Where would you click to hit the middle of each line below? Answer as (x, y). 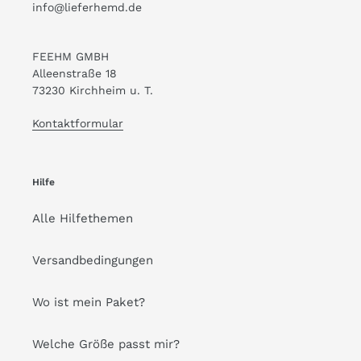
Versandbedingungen (93, 261)
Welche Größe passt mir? (106, 344)
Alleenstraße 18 (75, 74)
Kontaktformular (78, 123)
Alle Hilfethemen (83, 219)
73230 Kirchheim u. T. (93, 91)
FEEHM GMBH (71, 57)
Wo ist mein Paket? (89, 303)
